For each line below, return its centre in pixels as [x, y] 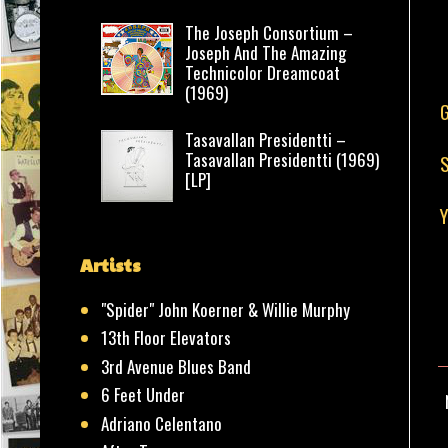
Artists [110, 265]
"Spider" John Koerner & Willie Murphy [226, 309]
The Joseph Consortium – [269, 33]
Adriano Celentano [162, 423]
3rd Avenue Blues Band [176, 366]
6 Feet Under [143, 395]
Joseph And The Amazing [266, 53]
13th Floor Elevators [166, 338]
